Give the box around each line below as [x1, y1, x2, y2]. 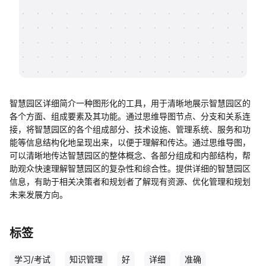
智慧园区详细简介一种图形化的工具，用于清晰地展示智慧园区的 [9, 98, 251, 108]
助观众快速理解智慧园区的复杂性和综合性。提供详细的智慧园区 [9, 163, 251, 173]
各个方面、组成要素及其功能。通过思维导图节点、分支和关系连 [9, 111, 251, 121]
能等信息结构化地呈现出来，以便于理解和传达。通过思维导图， [9, 137, 251, 147]
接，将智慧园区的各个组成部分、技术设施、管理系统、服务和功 [9, 124, 251, 134]
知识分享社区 [45, 20, 95, 31]
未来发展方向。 [9, 189, 68, 199]
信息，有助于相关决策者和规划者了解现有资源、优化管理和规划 [9, 176, 251, 186]
